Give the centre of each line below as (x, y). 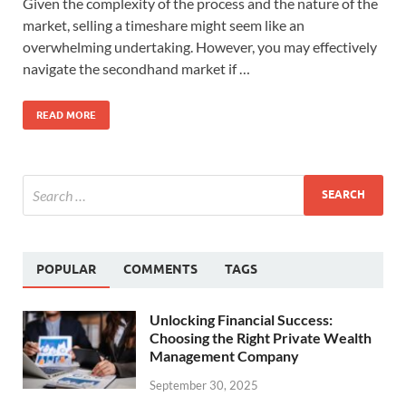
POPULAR (66, 269)
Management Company (224, 355)
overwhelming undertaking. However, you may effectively (200, 46)
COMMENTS (160, 269)
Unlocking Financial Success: (241, 319)
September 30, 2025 (204, 385)
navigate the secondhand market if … (136, 68)
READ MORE (66, 115)
